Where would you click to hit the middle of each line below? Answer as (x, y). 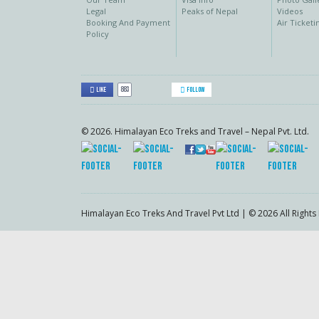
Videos (289, 11)
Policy (98, 34)
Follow (195, 90)
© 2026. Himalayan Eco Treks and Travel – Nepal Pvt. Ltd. (195, 131)
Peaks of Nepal (209, 11)
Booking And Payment (128, 22)
